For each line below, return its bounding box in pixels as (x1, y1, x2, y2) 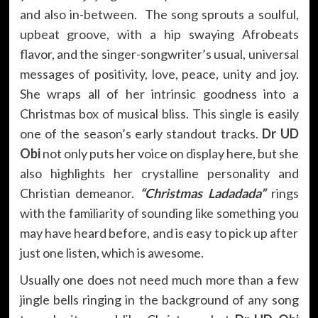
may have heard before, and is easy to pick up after (19, 224, 299, 241)
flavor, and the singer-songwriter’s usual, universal (19, 45, 299, 62)
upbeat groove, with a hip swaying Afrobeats (19, 26, 299, 42)
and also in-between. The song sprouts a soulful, (19, 6, 299, 22)
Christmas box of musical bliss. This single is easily (19, 105, 299, 121)
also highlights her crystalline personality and (19, 165, 299, 181)
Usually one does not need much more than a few (19, 271, 299, 287)
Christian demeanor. (19, 185, 140, 201)
